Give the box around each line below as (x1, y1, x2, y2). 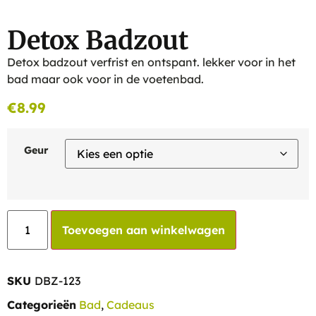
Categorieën (7, 297, 76, 312)
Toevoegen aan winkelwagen (62, 222, 226, 237)
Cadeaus (107, 297, 154, 312)
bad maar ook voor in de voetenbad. (7, 71, 204, 86)
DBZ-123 (35, 273, 80, 288)
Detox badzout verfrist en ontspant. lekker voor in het (7, 54, 296, 69)
